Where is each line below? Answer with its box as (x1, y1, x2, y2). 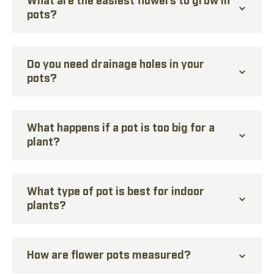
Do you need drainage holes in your (27, 56, 204, 70)
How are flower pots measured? (27, 247, 191, 261)
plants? (27, 198, 66, 211)
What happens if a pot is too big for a (27, 120, 215, 133)
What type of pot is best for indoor (27, 183, 204, 197)
